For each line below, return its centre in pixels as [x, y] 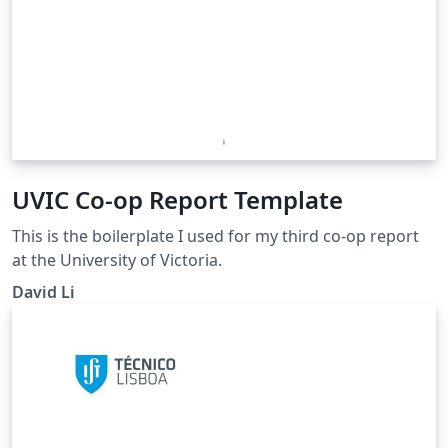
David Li [43, 291]
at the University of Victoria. [117, 259]
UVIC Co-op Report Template [177, 199]
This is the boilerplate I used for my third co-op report [215, 235]
